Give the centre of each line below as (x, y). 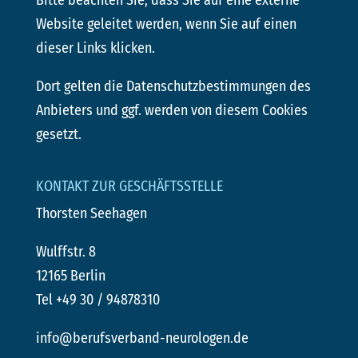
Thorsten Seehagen (91, 214)
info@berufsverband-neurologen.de (142, 338)
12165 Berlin (70, 276)
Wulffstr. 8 (66, 252)
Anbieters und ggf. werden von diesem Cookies (171, 111)
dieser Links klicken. (95, 48)
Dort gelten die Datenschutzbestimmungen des (173, 87)
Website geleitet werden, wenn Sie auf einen (166, 24)
